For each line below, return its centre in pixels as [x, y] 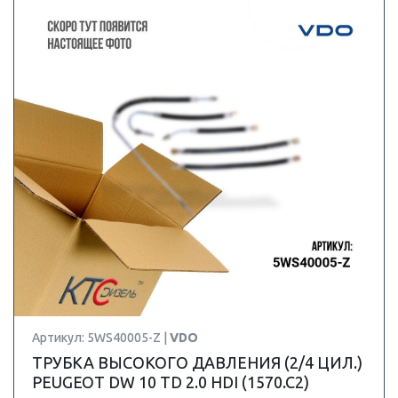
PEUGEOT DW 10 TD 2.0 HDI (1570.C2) [171, 382]
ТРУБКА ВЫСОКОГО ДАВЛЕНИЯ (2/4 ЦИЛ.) [197, 362]
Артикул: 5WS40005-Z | [101, 338]
